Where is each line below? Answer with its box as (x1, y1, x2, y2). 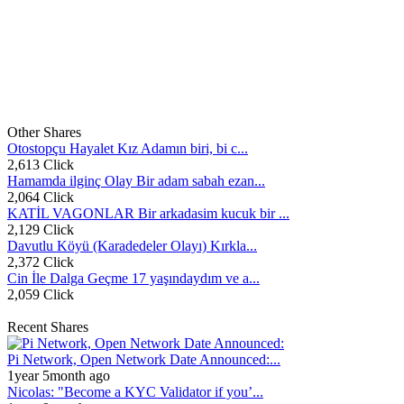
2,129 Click (7, 222, 74, 237)
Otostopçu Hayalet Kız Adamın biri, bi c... (7, 141, 248, 156)
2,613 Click (7, 157, 74, 172)
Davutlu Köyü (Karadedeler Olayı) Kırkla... (7, 238, 257, 253)
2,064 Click (7, 189, 74, 205)
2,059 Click (7, 287, 74, 302)
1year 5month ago (7, 368, 110, 383)
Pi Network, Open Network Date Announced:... (7, 352, 280, 367)
